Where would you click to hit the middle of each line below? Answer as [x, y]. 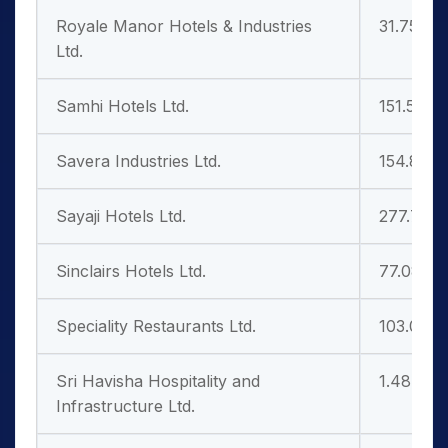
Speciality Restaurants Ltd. [156, 326]
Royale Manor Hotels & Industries [184, 26]
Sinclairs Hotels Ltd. [131, 271]
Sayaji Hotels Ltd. [121, 216]
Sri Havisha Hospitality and [158, 381]
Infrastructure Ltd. [125, 406]
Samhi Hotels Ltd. [122, 106]
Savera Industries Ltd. [138, 161]
